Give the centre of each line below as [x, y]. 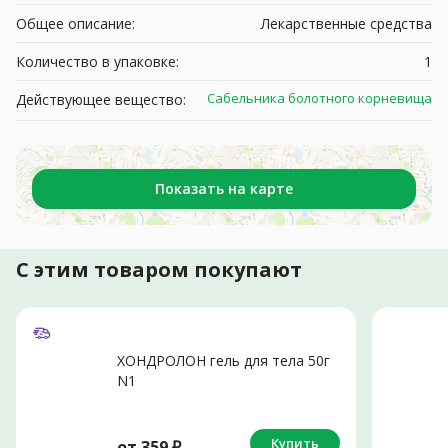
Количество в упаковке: [97, 61]
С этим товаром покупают [159, 269]
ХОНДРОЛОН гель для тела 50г [223, 360]
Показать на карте [224, 188]
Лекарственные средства [346, 23]
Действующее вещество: [101, 99]
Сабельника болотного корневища [319, 97]
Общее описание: [75, 23]
